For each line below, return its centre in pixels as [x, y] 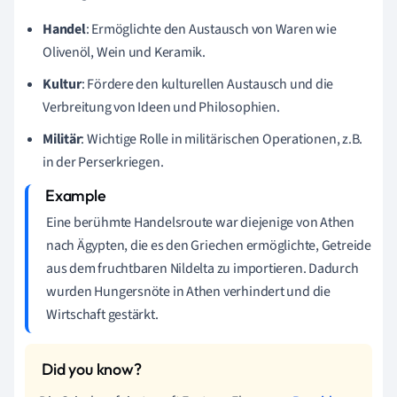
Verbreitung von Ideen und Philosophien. [161, 107]
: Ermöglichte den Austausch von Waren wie [211, 29]
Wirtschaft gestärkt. [102, 314]
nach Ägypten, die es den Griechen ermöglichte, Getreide [209, 245]
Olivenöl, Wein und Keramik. [125, 52]
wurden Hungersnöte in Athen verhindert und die [188, 291]
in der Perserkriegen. [103, 162]
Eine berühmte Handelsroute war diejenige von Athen [200, 222]
